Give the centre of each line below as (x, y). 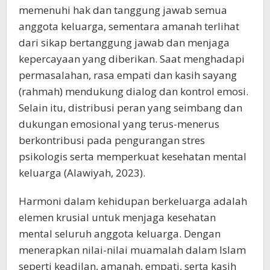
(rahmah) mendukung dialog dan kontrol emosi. (133, 91)
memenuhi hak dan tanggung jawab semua (123, 10)
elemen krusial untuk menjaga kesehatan (117, 217)
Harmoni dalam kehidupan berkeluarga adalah (133, 201)
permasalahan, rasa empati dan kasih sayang (128, 75)
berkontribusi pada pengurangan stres (112, 140)
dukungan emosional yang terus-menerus (119, 124)
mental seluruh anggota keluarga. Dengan (120, 234)
